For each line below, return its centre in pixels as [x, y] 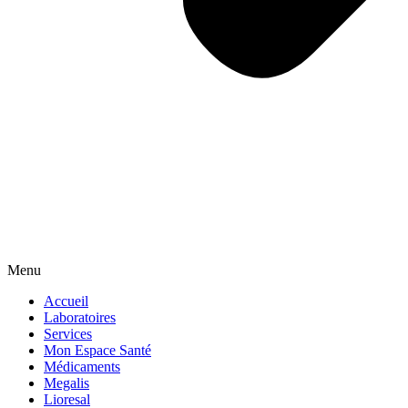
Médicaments [82, 367]
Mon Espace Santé [97, 350]
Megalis [66, 383]
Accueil [66, 301]
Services [68, 334]
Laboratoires [80, 317]
